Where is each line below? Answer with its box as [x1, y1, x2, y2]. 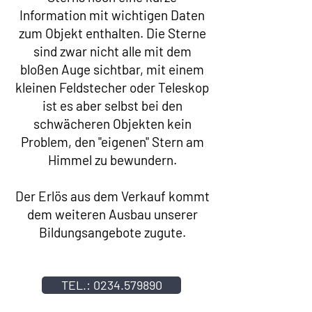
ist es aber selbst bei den [42, 97, 182, 114]
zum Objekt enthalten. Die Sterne [18, 25, 206, 41]
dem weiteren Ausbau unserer [26, 206, 198, 222]
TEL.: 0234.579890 [61, 277, 162, 292]
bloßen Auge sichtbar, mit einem [20, 61, 204, 77]
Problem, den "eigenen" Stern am [20, 134, 204, 150]
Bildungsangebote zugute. [38, 224, 186, 240]
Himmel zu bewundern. [47, 152, 177, 168]
